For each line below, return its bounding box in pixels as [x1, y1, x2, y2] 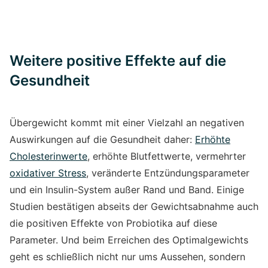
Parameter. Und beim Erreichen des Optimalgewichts [10, 233, 248, 246]
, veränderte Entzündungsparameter [86, 166, 249, 179]
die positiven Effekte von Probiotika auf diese [10, 217, 217, 229]
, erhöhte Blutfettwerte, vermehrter [87, 150, 246, 162]
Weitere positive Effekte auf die [10, 51, 226, 69]
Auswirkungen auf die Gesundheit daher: [10, 133, 195, 145]
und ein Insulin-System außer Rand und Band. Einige [10, 183, 244, 196]
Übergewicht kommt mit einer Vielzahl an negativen [10, 116, 244, 129]
